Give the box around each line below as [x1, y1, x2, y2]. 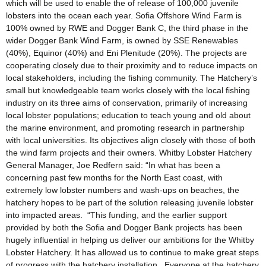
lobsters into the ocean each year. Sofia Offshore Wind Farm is [6, 11, 242, 21]
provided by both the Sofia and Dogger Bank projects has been [6, 223, 242, 233]
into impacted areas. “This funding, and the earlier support [6, 210, 227, 220]
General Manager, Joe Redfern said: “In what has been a [6, 160, 220, 170]
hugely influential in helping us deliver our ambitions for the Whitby [6, 235, 254, 245]
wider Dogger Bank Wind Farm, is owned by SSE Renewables [6, 36, 238, 46]
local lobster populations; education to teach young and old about [6, 110, 251, 121]
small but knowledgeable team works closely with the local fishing [6, 85, 250, 96]
